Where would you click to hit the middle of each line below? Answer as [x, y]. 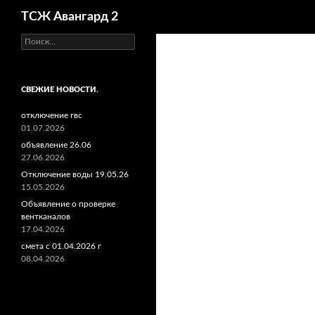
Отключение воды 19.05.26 [75, 174]
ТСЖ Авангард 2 [70, 17]
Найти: [34, 39]
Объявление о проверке [68, 204]
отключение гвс [52, 115]
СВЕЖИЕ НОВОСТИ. [60, 90]
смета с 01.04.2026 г [61, 246]
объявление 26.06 [56, 145]
